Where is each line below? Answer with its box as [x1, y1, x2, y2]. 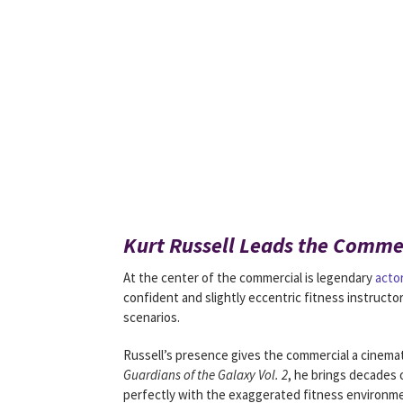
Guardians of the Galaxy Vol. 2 [123, 366, 288, 383]
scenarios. [123, 309, 180, 326]
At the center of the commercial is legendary [123, 269, 375, 286]
